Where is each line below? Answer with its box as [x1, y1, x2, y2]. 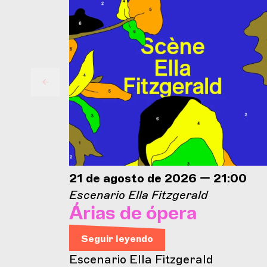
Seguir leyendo [81, 232, 153, 244]
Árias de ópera [69, 204, 197, 223]
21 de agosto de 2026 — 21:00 [69, 170, 247, 185]
